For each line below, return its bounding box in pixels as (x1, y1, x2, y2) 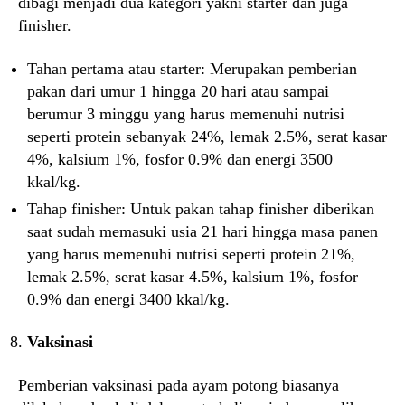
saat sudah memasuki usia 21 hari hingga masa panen (27, 221, 378, 240)
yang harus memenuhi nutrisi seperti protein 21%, (27, 244, 355, 263)
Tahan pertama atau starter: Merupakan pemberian (27, 59, 357, 78)
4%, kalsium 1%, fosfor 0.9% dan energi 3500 (27, 149, 333, 168)
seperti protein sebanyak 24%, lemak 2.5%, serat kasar (27, 127, 387, 146)
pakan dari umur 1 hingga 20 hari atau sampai (27, 81, 329, 100)
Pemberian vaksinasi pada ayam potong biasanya (18, 375, 339, 394)
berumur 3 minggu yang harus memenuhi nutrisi (27, 104, 344, 123)
